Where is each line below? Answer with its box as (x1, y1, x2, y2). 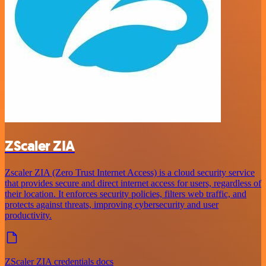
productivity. (5, 210, 52, 221)
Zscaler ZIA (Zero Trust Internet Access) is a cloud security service (5, 167, 255, 178)
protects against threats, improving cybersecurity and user (5, 199, 218, 210)
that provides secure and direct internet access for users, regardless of (5, 178, 261, 189)
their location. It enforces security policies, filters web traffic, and (5, 189, 246, 199)
